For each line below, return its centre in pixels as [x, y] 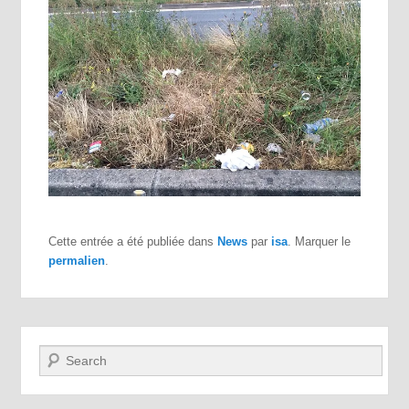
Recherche [71, 355]
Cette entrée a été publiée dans [133, 241]
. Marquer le [320, 241]
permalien [77, 260]
